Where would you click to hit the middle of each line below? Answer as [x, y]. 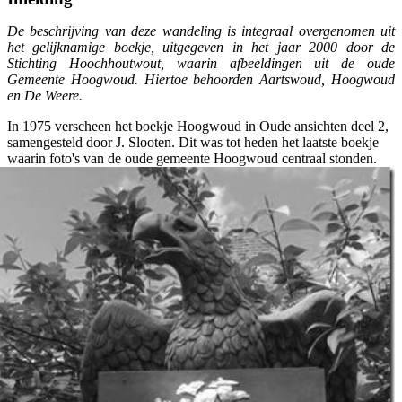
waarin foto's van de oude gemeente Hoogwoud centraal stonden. [192, 158]
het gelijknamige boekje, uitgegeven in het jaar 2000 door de [201, 47]
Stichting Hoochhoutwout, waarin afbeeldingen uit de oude [201, 63]
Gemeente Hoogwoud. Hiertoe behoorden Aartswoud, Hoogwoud [201, 79]
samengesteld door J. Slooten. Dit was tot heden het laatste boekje [193, 142]
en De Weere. [45, 95]
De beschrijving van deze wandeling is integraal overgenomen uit [201, 31]
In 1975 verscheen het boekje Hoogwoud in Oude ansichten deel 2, [198, 126]
